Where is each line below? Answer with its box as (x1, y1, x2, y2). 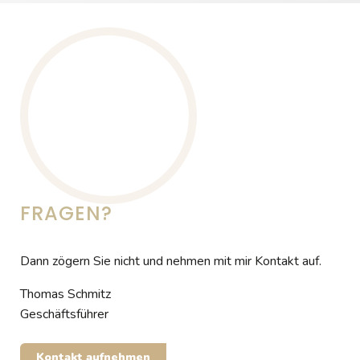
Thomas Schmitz (20, 284, 111, 303)
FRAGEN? (20, 199, 112, 227)
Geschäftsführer (20, 305, 108, 323)
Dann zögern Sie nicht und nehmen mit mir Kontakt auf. (20, 252, 321, 270)
